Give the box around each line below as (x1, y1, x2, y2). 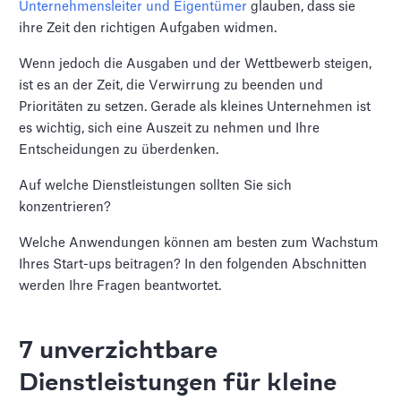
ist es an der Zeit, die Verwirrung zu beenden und (19, 79, 324, 92)
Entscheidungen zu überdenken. (19, 143, 219, 157)
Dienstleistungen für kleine (19, 371, 337, 397)
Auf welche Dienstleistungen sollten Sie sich (19, 179, 293, 192)
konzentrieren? (19, 200, 112, 214)
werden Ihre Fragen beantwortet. (19, 279, 222, 293)
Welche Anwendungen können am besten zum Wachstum (19, 236, 380, 250)
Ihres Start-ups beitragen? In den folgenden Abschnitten (19, 258, 368, 271)
